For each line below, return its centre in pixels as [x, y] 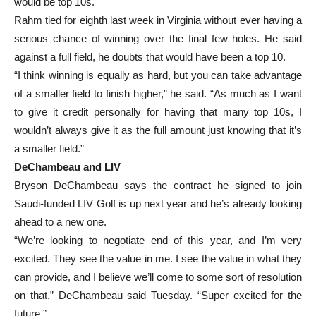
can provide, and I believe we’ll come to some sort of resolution [158, 276]
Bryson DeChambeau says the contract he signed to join [158, 185]
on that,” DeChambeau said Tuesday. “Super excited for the [158, 295]
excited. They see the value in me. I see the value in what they [158, 258]
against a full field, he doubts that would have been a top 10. [150, 56]
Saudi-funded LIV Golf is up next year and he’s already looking [158, 203]
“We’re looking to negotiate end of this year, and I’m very [158, 240]
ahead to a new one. [60, 221]
